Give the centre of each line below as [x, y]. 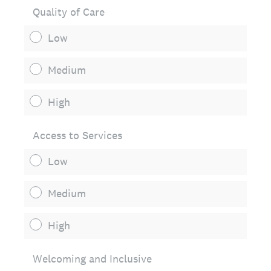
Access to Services [77, 135]
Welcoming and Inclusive [92, 259]
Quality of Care [69, 12]
